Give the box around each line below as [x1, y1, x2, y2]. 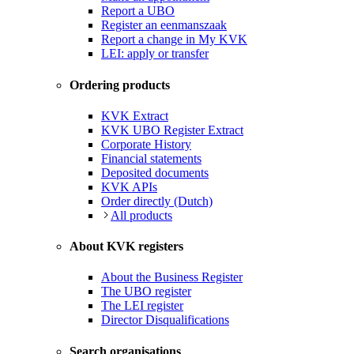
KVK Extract [101, 108, 168, 122]
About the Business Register [101, 270, 243, 284]
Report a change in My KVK [101, 32, 247, 47]
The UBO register [101, 284, 191, 299]
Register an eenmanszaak [101, 18, 227, 32]
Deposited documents [101, 165, 209, 179]
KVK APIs [101, 179, 157, 194]
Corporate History [101, 137, 191, 151]
